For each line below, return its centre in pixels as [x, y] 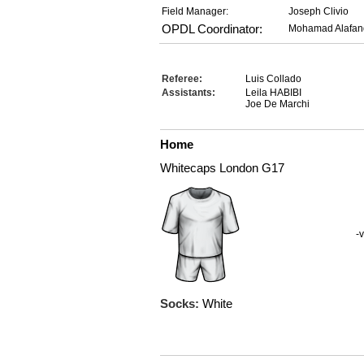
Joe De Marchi [277, 104]
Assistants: [188, 93]
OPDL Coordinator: [212, 29]
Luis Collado [273, 79]
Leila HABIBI [273, 93]
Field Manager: [195, 11]
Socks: [181, 303]
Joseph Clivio [318, 11]
